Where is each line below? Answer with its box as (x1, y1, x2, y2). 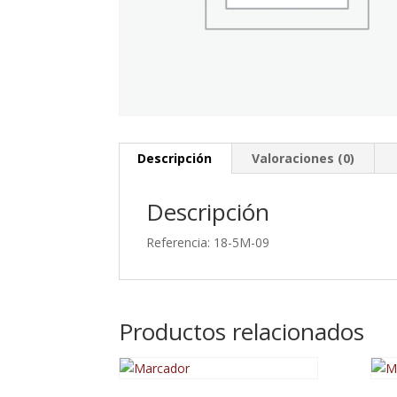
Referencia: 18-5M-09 (146, 233, 270, 251)
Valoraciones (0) (252, 149, 355, 167)
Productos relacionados (119, 315, 365, 347)
